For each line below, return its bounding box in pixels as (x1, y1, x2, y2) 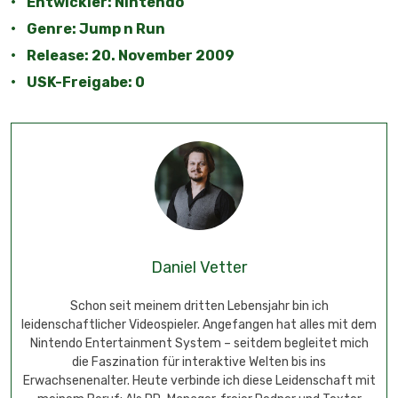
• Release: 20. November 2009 (11, 47, 235, 65)
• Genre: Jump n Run (11, 20, 165, 38)
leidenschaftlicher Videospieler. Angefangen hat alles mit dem (21, 317, 377, 333)
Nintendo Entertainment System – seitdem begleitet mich (29, 336, 369, 352)
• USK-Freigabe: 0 (11, 74, 145, 92)
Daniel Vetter (151, 258, 247, 278)
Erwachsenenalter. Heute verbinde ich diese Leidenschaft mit (22, 373, 376, 389)
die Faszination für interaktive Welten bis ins (72, 354, 326, 370)
